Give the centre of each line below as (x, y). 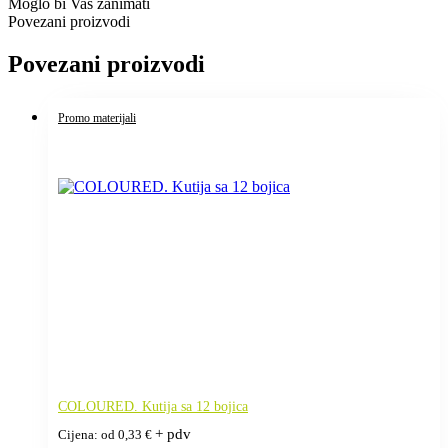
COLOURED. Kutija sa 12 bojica (153, 406)
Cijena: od (88, 434)
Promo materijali (97, 117)
